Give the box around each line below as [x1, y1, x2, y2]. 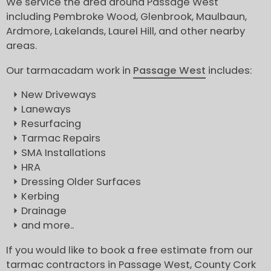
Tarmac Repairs [21, 131, 100, 146]
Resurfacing [21, 117, 81, 131]
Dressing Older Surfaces [21, 175, 141, 189]
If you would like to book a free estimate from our [6, 243, 253, 257]
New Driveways [21, 88, 96, 102]
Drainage [21, 204, 67, 218]
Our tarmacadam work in [6, 63, 133, 77]
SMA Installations [21, 146, 106, 160]
